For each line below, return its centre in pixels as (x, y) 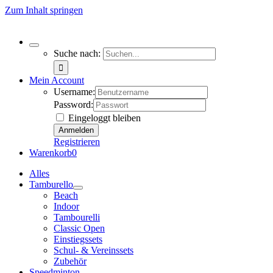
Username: (74, 92)
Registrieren (77, 142)
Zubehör (70, 261)
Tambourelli (77, 217)
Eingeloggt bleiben (103, 118)
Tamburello (51, 184)
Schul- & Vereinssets (94, 250)
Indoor (66, 206)
